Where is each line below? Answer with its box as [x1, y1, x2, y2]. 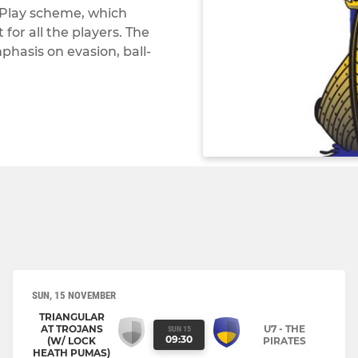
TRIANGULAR [38, 311, 105, 324]
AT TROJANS [40, 323, 103, 336]
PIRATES [262, 335, 306, 348]
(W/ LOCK [47, 335, 96, 348]
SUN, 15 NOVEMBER [32, 289, 116, 302]
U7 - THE [263, 323, 305, 336]
